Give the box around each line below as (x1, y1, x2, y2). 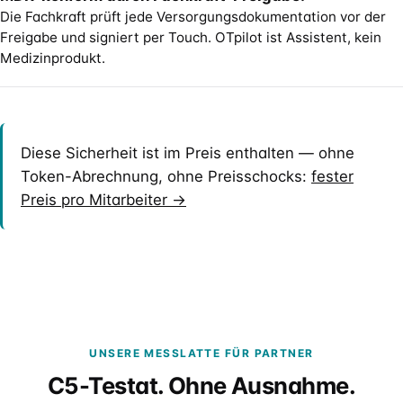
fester (311, 167, 354, 185)
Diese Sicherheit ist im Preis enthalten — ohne (21, 144, 354, 162)
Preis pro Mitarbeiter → (21, 191, 186, 209)
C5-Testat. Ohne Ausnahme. (48, 372, 355, 399)
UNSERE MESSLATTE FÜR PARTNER (89, 346, 314, 360)
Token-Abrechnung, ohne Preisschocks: (21, 167, 311, 185)
